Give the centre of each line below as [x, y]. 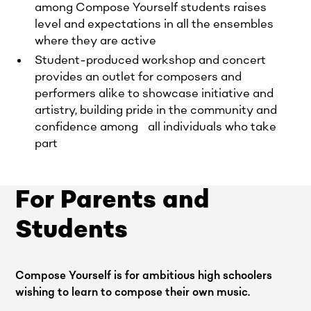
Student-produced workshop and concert [151, 60]
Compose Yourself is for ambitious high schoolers [144, 275]
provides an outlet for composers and [138, 77]
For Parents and [113, 200]
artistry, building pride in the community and [156, 110]
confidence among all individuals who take [156, 127]
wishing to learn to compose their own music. [133, 292]
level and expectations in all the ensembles [154, 24]
